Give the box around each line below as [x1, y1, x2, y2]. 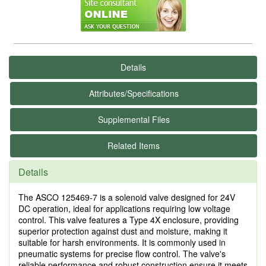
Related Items [107, 140, 160, 151]
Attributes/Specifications [88, 87, 179, 99]
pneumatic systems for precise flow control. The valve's [18, 248, 226, 259]
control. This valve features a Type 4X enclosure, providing [18, 214, 239, 226]
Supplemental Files [97, 113, 170, 125]
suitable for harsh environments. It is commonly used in [18, 236, 226, 248]
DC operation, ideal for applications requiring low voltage [18, 202, 230, 214]
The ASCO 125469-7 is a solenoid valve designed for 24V [18, 191, 235, 203]
